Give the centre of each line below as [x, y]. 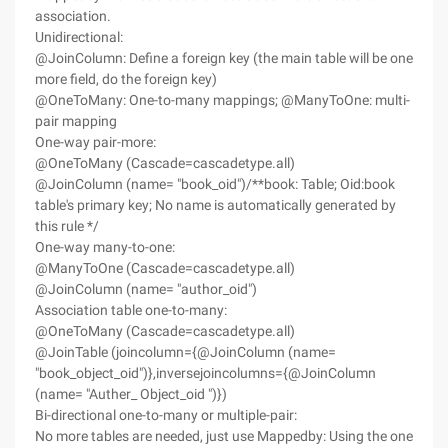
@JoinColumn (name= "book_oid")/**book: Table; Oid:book [215, 184]
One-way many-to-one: [105, 247]
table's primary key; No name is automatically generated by [215, 205]
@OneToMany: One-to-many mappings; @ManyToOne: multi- [222, 100]
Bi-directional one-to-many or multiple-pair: [166, 415]
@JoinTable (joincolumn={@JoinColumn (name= [185, 352]
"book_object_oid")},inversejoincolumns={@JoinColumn [205, 373]
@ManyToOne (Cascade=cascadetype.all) [165, 268]
